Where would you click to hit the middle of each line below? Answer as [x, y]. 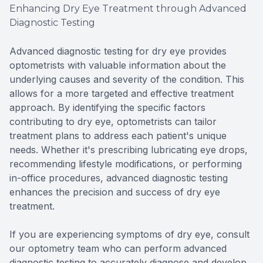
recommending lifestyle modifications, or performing [126, 163]
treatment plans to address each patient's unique [118, 135]
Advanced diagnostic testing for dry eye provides [118, 51]
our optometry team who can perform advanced [118, 248]
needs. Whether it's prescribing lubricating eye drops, [129, 149]
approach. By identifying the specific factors [107, 107]
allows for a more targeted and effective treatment [122, 93]
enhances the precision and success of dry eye [115, 192]
